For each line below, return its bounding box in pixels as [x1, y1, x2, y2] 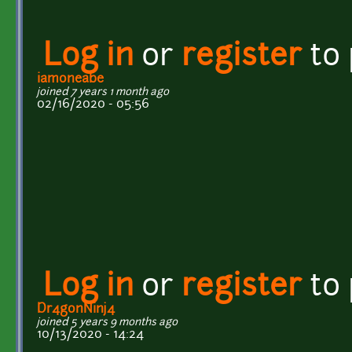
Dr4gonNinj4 [37, 302, 115, 316]
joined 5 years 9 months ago [37, 317, 178, 328]
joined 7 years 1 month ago [37, 86, 169, 97]
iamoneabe [37, 72, 104, 86]
